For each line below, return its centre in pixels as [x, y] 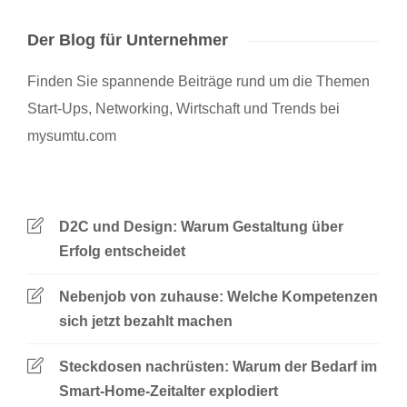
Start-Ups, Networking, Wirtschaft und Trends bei [184, 109]
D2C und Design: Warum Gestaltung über [201, 227]
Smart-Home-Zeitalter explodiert [169, 392]
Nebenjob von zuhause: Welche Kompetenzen [218, 297]
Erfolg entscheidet [122, 252]
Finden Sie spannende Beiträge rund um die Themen [199, 82]
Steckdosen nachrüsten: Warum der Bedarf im [218, 367]
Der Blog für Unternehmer [128, 40]
